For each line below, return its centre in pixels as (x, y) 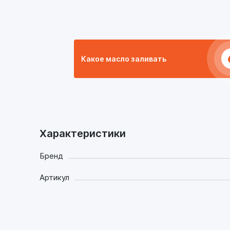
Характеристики (83, 133)
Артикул (54, 177)
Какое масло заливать (124, 59)
